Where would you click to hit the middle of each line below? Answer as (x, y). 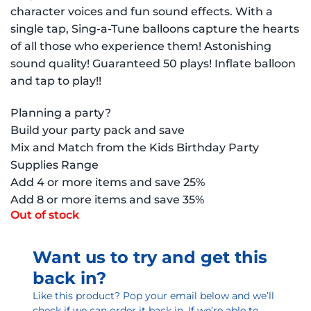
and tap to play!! (56, 81)
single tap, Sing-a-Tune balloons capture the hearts (155, 29)
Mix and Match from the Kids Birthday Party (135, 147)
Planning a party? (61, 112)
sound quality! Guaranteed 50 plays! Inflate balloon (153, 64)
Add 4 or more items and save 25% (108, 182)
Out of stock (45, 215)
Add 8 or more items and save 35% (107, 199)
